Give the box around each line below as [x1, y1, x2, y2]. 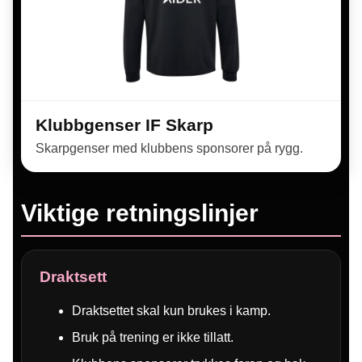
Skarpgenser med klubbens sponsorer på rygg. [36, 141, 303, 155]
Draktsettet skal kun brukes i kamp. [72, 303, 271, 318]
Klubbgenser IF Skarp [36, 116, 213, 134]
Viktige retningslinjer [21, 200, 259, 226]
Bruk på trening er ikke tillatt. [72, 330, 234, 344]
